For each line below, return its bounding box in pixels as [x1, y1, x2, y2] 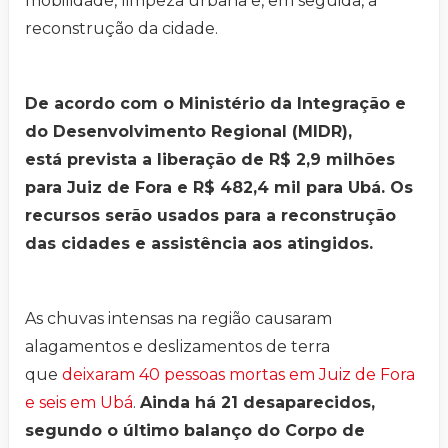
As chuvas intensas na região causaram [25, 309, 332, 329]
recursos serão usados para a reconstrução [25, 206, 396, 226]
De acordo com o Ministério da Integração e [25, 94, 406, 114]
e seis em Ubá [25, 393, 133, 413]
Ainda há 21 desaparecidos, [140, 393, 375, 413]
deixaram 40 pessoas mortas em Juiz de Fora [62, 365, 415, 385]
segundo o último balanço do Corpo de [25, 421, 365, 441]
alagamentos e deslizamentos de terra [25, 337, 330, 357]
